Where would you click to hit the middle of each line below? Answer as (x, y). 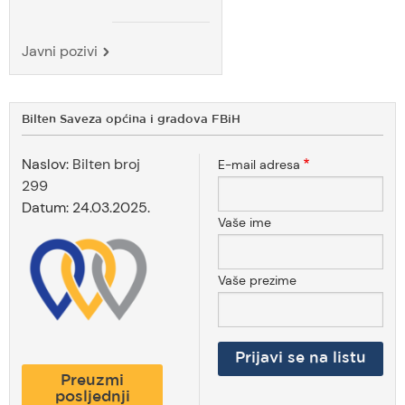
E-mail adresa (259, 164)
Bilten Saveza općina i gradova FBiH (131, 119)
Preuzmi (92, 381)
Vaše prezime (257, 280)
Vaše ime (245, 222)
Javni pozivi (60, 51)
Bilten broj (106, 164)
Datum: (47, 207)
